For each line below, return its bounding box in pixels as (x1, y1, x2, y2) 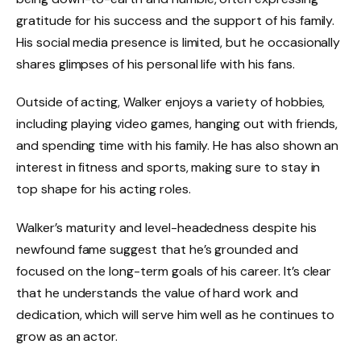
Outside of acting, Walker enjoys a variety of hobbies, (16, 93, 326, 111)
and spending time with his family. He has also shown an (16, 137, 339, 155)
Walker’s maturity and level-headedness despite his (16, 219, 317, 237)
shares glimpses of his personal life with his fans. (16, 55, 295, 73)
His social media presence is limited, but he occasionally (16, 33, 341, 51)
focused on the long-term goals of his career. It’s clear (16, 263, 332, 280)
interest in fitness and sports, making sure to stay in (16, 159, 321, 176)
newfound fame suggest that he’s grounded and (16, 241, 298, 259)
